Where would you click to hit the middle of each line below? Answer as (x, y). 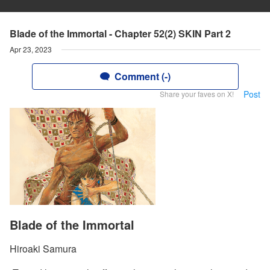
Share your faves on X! (197, 94)
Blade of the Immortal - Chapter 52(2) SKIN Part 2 (120, 33)
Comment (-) (142, 76)
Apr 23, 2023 (31, 49)
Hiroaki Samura (43, 249)
